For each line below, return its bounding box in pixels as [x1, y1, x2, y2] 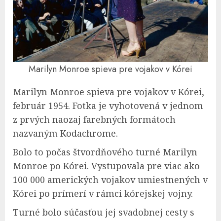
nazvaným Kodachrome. [13, 127, 118, 139]
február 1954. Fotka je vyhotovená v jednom [13, 100, 203, 111]
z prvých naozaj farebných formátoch [13, 113, 176, 125]
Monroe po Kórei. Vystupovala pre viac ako [13, 160, 200, 172]
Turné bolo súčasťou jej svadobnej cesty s [13, 206, 194, 218]
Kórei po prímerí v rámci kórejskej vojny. [13, 187, 193, 199]
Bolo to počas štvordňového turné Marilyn [13, 146, 197, 158]
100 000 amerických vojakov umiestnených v [13, 174, 208, 185]
